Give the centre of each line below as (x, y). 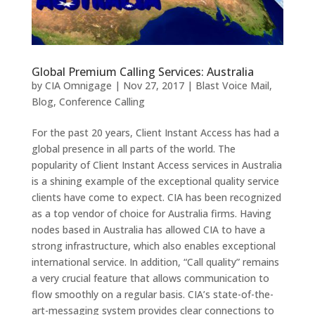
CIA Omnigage (78, 85)
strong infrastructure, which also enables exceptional (153, 246)
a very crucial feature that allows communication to (150, 278)
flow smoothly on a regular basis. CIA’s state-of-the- (152, 294)
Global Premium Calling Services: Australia (142, 72)
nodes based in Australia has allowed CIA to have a (148, 230)
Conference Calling (102, 102)
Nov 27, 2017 (153, 85)
